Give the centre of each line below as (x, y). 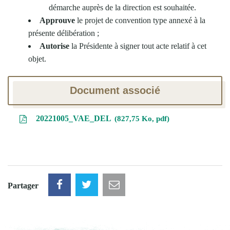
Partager (23, 186)
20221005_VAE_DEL (73, 118)
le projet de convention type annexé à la (141, 20)
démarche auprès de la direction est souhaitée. (122, 7)
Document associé (115, 90)
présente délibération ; (64, 33)
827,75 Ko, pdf (142, 118)
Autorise (54, 46)
